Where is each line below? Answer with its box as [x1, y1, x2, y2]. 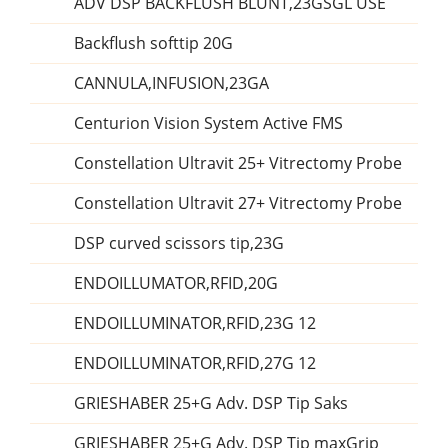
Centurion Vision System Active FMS [74, 112, 343, 134]
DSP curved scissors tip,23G [74, 232, 284, 254]
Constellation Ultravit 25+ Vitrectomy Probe [74, 152, 402, 174]
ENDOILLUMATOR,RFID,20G [74, 272, 278, 294]
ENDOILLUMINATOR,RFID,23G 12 [74, 312, 316, 334]
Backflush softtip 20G [74, 32, 233, 54]
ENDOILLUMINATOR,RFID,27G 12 [74, 352, 316, 374]
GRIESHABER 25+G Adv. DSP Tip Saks [74, 392, 348, 414]
